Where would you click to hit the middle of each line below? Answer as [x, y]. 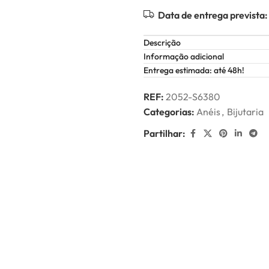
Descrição [162, 43]
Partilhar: [165, 133]
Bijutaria [245, 112]
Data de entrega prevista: [213, 15]
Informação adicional [184, 56]
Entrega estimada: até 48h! [194, 70]
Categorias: [169, 112]
